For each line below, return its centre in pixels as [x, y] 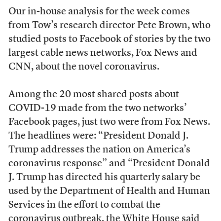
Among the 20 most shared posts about [93, 94]
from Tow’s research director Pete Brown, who [109, 25]
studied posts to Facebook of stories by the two [109, 39]
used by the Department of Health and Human [109, 191]
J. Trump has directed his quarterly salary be [104, 177]
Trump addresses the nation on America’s [99, 150]
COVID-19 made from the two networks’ [97, 108]
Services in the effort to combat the [84, 205]
